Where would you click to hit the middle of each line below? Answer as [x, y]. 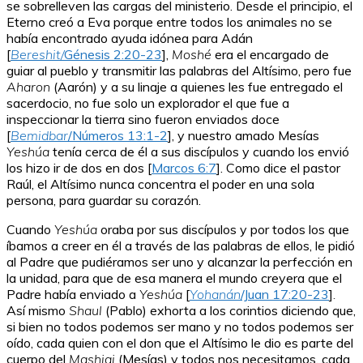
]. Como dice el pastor [278, 168]
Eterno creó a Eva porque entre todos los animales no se [169, 22]
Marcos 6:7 [184, 168]
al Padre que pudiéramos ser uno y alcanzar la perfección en [179, 262]
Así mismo [38, 311]
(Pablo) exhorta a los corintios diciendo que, [229, 311]
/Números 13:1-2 [118, 136]
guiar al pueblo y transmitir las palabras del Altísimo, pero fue [179, 71]
